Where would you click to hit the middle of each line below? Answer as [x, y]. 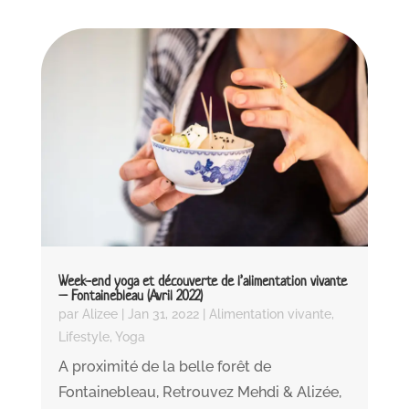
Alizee [100, 315]
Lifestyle [84, 337]
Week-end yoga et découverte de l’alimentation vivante [202, 281]
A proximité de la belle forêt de [164, 367]
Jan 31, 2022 [163, 315]
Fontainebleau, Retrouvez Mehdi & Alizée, [199, 393]
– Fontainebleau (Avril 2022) [130, 296]
